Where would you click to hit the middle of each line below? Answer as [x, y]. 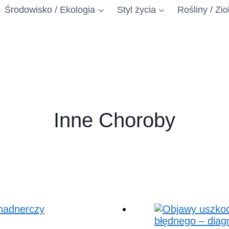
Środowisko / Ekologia [50, 10]
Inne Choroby [114, 120]
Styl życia [136, 10]
